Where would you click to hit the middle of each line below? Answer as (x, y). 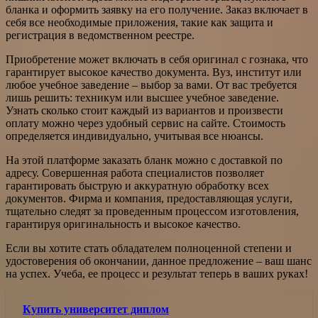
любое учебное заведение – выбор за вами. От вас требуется (151, 85)
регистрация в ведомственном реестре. (100, 35)
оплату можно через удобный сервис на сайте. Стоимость (146, 124)
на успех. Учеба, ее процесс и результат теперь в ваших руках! (157, 274)
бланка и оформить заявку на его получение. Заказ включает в (157, 10)
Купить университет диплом (96, 309)
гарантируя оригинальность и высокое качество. (123, 224)
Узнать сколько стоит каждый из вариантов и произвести (144, 111)
